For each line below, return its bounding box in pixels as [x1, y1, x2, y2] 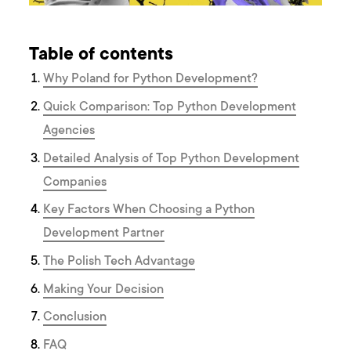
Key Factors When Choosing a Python [43, 203, 255, 218]
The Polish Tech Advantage [43, 254, 196, 269]
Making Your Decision [43, 282, 165, 297]
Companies [43, 175, 107, 190]
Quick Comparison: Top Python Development [43, 100, 297, 114]
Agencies [43, 123, 96, 138]
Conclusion [43, 310, 107, 325]
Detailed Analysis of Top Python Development [43, 151, 300, 166]
